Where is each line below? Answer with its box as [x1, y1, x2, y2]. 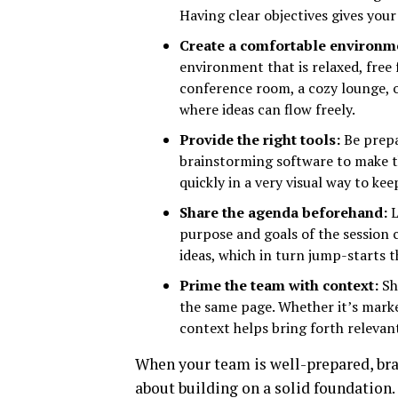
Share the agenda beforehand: [179, 203, 387, 222]
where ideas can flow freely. [179, 99, 355, 119]
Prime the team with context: [179, 275, 382, 295]
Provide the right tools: [179, 130, 340, 149]
